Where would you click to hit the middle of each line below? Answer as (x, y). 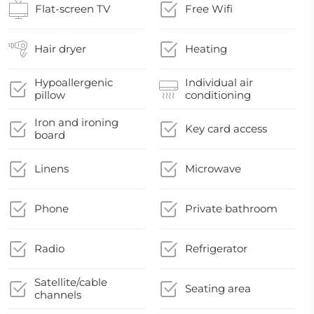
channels (58, 295)
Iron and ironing (76, 122)
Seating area (218, 288)
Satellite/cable (71, 282)
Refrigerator (217, 248)
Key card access (226, 129)
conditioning (218, 95)
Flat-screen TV (73, 9)
